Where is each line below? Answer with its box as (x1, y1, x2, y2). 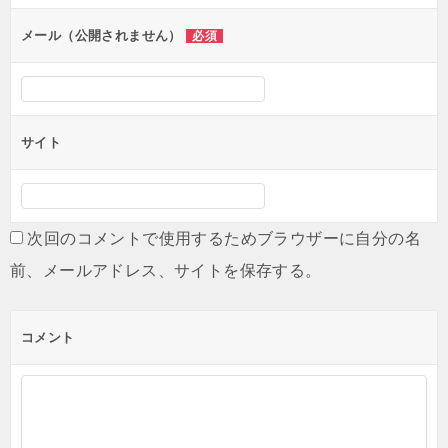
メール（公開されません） (21, 27, 187, 43)
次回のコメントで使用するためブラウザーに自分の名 (27, 229, 422, 247)
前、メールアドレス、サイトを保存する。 (10, 261, 322, 279)
